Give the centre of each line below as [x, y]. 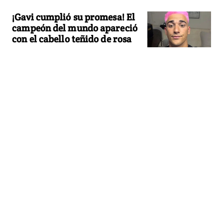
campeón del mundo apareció [75, 28]
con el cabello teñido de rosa [72, 39]
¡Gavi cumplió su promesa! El [74, 17]
